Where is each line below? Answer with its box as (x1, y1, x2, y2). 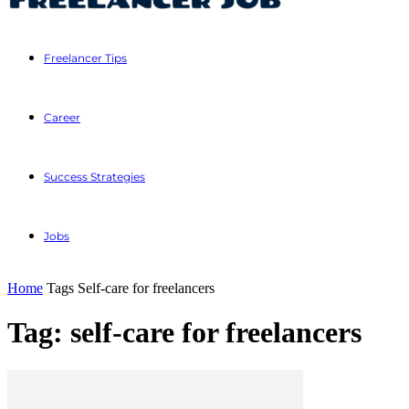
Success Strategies (44, 170, 145, 184)
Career (44, 110, 80, 124)
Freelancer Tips (44, 51, 127, 65)
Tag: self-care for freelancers (7, 316, 362, 350)
